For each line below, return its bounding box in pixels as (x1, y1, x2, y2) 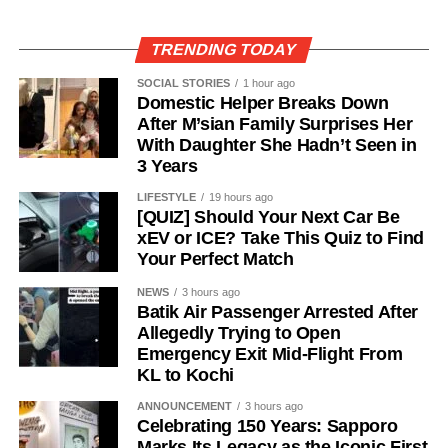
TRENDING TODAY (149, 40, 299, 58)
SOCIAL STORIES (136, 76, 230, 89)
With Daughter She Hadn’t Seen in (136, 134, 417, 155)
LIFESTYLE (136, 190, 196, 203)
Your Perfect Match (136, 248, 294, 269)
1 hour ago (242, 76, 295, 89)
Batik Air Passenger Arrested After (136, 301, 418, 322)
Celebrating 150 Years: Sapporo (136, 415, 398, 436)
